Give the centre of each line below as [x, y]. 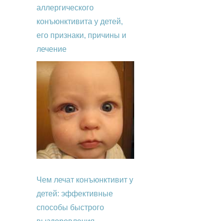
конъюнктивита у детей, [80, 22]
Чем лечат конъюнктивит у [85, 180]
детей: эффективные [75, 194]
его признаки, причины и [81, 36]
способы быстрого [70, 208]
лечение [52, 49]
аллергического [65, 8]
